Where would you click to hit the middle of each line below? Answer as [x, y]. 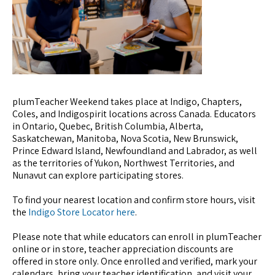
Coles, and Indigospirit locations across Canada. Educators [134, 114]
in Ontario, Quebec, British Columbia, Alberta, [108, 126]
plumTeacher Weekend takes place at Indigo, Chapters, [127, 101]
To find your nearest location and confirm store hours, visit [134, 199]
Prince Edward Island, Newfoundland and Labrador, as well [135, 150]
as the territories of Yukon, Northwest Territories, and [123, 163]
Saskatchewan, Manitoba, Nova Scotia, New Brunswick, [125, 138]
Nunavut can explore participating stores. [98, 175]
